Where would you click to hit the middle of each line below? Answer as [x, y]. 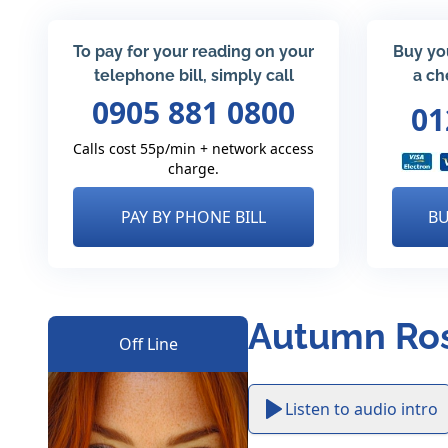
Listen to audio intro [361, 409]
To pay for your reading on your [193, 51]
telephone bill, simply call [193, 75]
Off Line [148, 344]
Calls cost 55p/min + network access [193, 148]
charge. [193, 168]
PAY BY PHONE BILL [193, 216]
